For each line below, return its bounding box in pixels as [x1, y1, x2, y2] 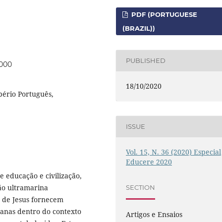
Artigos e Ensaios [126, 209, 183, 219]
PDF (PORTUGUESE [129, 10, 198, 18]
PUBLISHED [126, 56, 166, 65]
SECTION [126, 183, 156, 192]
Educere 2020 [126, 157, 172, 166]
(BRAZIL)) [122, 24, 156, 32]
